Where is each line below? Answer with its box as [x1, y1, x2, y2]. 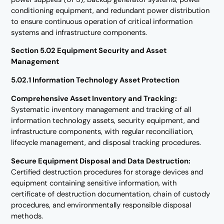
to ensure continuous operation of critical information [11, 16, 193, 26]
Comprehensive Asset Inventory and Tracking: [11, 93, 177, 104]
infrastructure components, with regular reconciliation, [11, 126, 194, 137]
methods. [11, 210, 43, 221]
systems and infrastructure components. [11, 27, 147, 37]
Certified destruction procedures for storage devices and [11, 166, 203, 177]
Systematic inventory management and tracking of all [11, 104, 191, 115]
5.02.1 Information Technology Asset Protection [11, 75, 180, 85]
